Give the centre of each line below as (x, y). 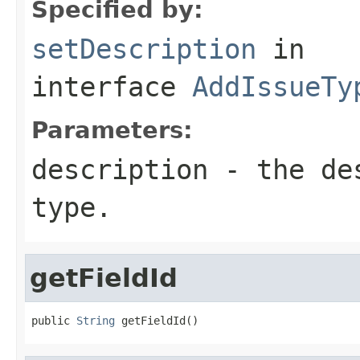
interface (112, 86)
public (54, 320)
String (96, 320)
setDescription (144, 49)
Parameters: (112, 130)
